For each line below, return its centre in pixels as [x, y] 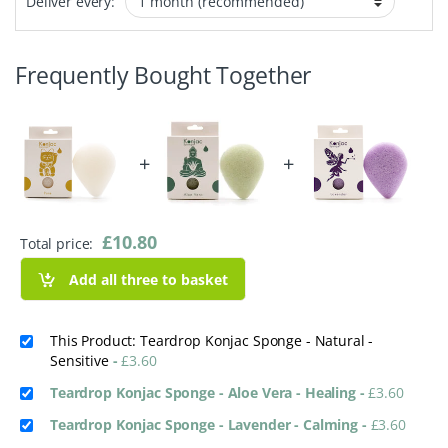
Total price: [59, 244]
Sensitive [81, 361]
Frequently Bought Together [163, 75]
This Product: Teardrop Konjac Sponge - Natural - [212, 341]
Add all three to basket [149, 279]
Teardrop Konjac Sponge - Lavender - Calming [206, 425]
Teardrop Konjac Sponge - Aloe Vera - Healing [205, 393]
